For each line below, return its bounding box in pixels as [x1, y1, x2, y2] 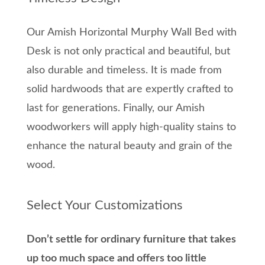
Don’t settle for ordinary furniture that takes [27, 234, 236, 245]
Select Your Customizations [27, 199, 183, 212]
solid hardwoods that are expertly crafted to [27, 84, 233, 95]
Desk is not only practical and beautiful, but [27, 46, 230, 57]
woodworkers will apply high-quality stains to [27, 122, 236, 133]
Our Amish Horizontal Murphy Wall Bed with [27, 27, 237, 38]
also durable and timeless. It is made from [27, 65, 222, 76]
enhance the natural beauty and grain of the [27, 141, 232, 152]
